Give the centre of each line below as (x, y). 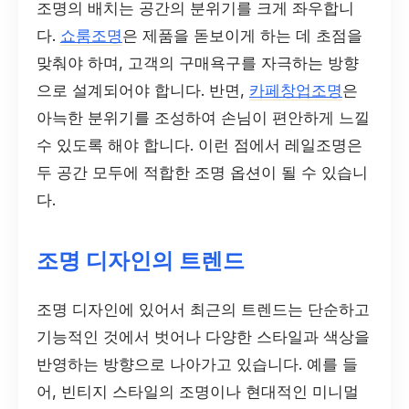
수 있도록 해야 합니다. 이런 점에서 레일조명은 (199, 146)
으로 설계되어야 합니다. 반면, (143, 91)
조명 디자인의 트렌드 (141, 261)
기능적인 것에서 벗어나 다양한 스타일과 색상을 (203, 336)
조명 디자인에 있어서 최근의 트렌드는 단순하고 (203, 309)
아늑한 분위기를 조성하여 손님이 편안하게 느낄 (203, 118)
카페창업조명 (296, 91)
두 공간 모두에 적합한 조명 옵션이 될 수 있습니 (202, 173)
